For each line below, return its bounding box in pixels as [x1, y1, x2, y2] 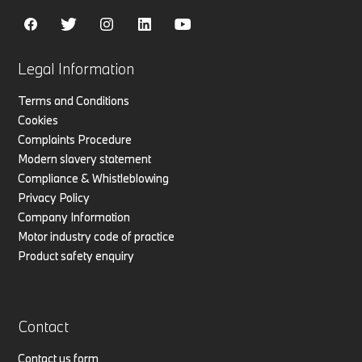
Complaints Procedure [18, 131, 133, 147]
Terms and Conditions [18, 92, 130, 108]
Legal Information [18, 58, 135, 78]
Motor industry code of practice [18, 228, 175, 244]
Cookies [18, 112, 59, 128]
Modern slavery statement [18, 150, 152, 166]
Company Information [18, 208, 131, 225]
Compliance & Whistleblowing [18, 170, 170, 186]
